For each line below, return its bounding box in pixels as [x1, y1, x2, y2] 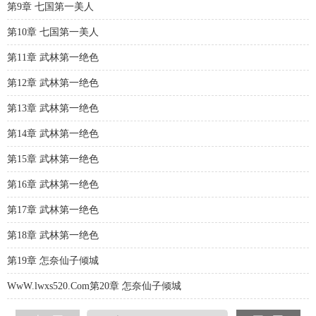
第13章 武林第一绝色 [7, 103, 99, 114]
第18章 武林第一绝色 [7, 230, 99, 241]
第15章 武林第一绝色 [7, 154, 99, 164]
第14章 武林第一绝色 [7, 128, 99, 139]
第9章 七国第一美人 [7, 1, 94, 12]
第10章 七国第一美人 [7, 27, 99, 37]
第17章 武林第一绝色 [7, 205, 99, 215]
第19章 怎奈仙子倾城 [7, 255, 99, 266]
